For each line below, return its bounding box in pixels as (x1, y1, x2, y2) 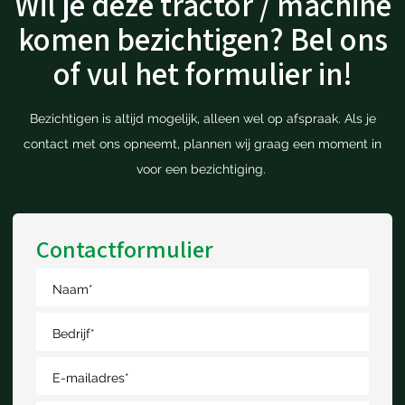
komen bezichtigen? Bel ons (17, 17, 388, 60)
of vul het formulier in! (52, 52, 353, 94)
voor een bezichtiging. (136, 162, 269, 177)
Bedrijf (52, 326, 90, 342)
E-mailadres (52, 371, 125, 386)
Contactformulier (36, 233, 214, 266)
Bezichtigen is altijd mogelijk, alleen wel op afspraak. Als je (29, 111, 376, 127)
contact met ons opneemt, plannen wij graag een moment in (24, 137, 381, 152)
